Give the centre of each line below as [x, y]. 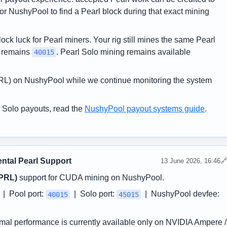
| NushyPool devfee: [180, 194]
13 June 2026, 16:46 [191, 161]
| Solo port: [93, 194]
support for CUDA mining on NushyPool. [91, 178]
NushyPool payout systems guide [145, 108]
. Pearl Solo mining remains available [123, 52]
